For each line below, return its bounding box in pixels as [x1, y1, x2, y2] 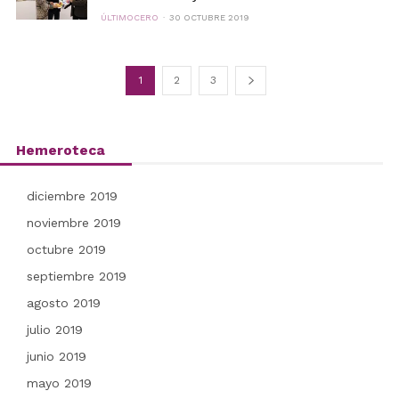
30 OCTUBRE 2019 [168, 12, 249, 22]
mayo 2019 [26, 376, 92, 390]
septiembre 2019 [26, 269, 126, 283]
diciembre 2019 [26, 189, 118, 203]
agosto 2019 [26, 296, 101, 310]
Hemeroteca [15, 142, 105, 159]
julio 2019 [26, 322, 83, 337]
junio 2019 [26, 349, 86, 363]
